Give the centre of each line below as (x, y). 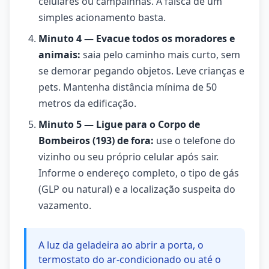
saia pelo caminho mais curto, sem (160, 55)
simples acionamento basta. (102, 17)
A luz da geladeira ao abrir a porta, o (121, 245)
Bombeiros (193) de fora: (96, 141)
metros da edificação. (87, 103)
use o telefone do (195, 141)
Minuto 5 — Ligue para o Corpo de (119, 124)
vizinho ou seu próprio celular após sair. (128, 157)
